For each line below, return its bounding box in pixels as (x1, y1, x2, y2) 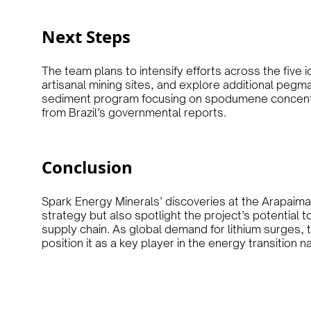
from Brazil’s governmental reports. (42, 106, 226, 119)
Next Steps (42, 25, 131, 48)
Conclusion (42, 155, 133, 178)
